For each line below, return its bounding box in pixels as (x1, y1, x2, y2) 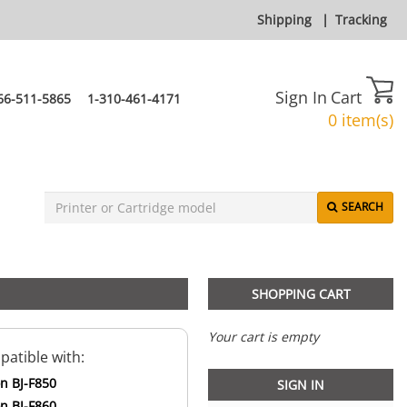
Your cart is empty (208, 328, 319, 346)
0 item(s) (328, 109, 393, 132)
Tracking (335, 11, 387, 28)
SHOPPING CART (251, 285, 351, 303)
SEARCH (342, 199, 383, 215)
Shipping (257, 11, 312, 28)
